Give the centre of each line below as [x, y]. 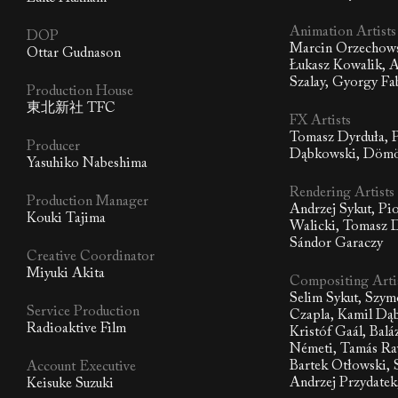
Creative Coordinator [91, 257]
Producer [53, 147]
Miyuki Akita [66, 274]
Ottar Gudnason [74, 54]
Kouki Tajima [66, 219]
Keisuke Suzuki [70, 384]
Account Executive [81, 367]
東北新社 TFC [71, 109]
